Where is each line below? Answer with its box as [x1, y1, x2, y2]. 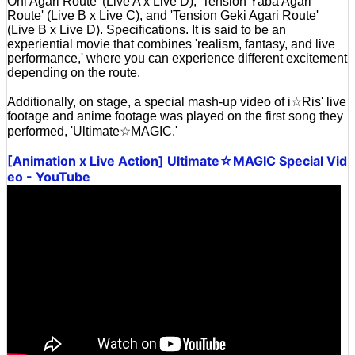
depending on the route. [7, 65, 140, 79]
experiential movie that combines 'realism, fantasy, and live [7, 36, 335, 51]
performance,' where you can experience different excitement [7, 51, 347, 65]
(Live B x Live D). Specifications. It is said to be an [7, 22, 286, 36]
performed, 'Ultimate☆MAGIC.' [7, 124, 177, 138]
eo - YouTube [7, 168, 90, 185]
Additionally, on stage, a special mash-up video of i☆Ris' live [7, 94, 346, 109]
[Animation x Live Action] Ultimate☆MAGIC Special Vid [7, 152, 347, 169]
